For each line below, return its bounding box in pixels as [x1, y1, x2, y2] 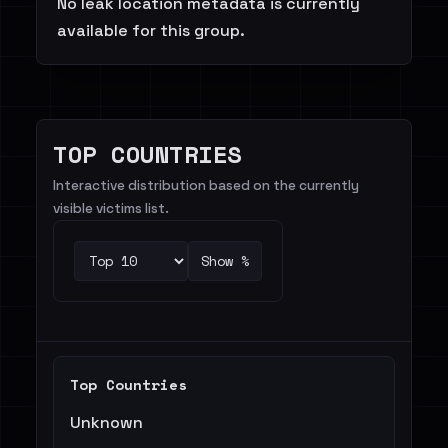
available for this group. [57, 20, 245, 41]
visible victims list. [53, 200, 169, 217]
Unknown [70, 412, 143, 433]
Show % [201, 251, 249, 271]
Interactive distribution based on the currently [53, 177, 359, 194]
